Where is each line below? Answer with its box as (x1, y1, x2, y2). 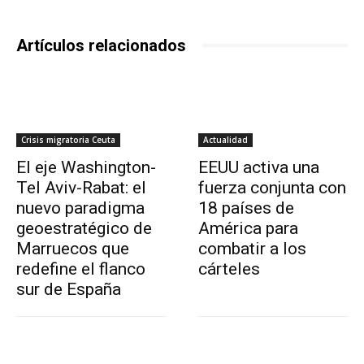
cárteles (198, 258, 260, 279)
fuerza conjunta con (198, 177, 346, 197)
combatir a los (198, 238, 306, 258)
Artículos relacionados (16, 35, 186, 55)
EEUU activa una (198, 157, 319, 177)
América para (198, 218, 298, 238)
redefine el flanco (16, 258, 145, 279)
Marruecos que (16, 238, 129, 258)
